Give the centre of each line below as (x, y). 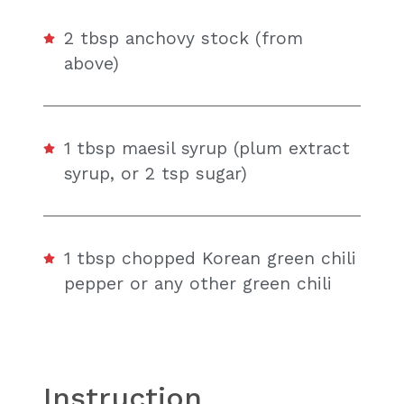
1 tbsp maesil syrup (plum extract (207, 148)
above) (92, 64)
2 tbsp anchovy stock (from (184, 39)
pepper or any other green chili (198, 283)
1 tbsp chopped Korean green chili (211, 258)
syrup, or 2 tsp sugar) (156, 173)
